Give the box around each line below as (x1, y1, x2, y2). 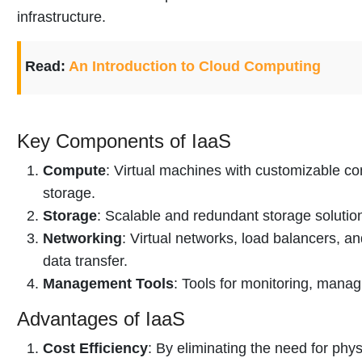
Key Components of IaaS (17, 129, 231, 152)
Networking (43, 229, 122, 246)
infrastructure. (17, 9, 106, 26)
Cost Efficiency (43, 339, 148, 356)
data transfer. (43, 252, 128, 269)
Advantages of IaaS (17, 307, 185, 330)
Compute (43, 162, 106, 179)
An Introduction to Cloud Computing (69, 57, 321, 74)
